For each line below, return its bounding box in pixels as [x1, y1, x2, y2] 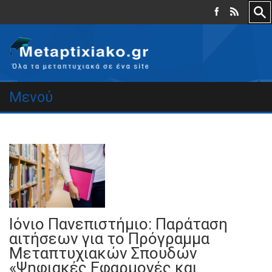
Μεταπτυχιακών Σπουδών [9, 244, 197, 262]
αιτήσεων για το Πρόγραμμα [9, 229, 209, 248]
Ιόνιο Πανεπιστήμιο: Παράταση [9, 215, 228, 233]
